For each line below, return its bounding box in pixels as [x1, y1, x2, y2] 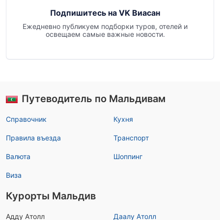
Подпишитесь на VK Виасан [50, 8, 160, 18]
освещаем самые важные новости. [45, 30, 165, 38]
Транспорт [113, 134, 149, 142]
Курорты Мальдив [6, 190, 96, 202]
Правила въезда [6, 134, 61, 142]
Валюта [6, 152, 30, 161]
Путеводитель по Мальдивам [22, 93, 165, 105]
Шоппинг [113, 152, 142, 161]
